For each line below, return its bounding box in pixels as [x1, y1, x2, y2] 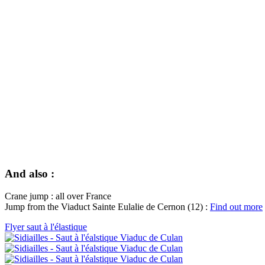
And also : [5, 167, 54, 180]
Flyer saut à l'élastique [5, 222, 87, 232]
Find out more [210, 202, 263, 212]
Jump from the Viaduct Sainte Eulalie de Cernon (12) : [5, 202, 210, 212]
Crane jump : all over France [5, 191, 111, 202]
